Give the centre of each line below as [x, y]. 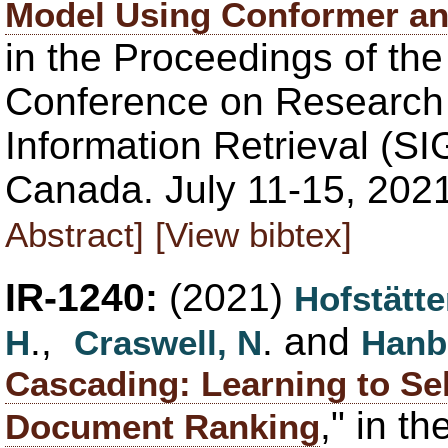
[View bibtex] [253, 234]
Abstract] [74, 234]
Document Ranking [162, 426]
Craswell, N [168, 342]
